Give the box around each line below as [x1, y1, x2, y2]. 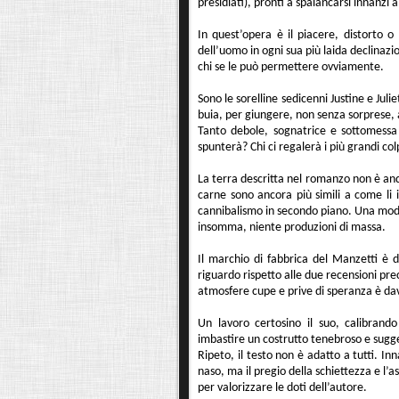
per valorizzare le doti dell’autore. [198, 381, 367, 395]
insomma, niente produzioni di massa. [198, 221, 386, 235]
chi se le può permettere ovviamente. [198, 61, 384, 75]
